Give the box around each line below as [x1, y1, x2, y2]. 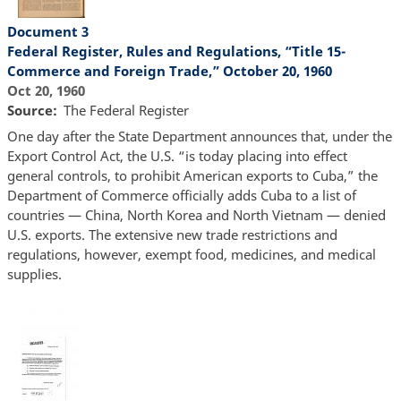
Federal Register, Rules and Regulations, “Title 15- [6, 41, 346, 60]
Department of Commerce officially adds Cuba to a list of [6, 186, 356, 205]
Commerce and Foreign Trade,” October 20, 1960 [6, 61, 332, 80]
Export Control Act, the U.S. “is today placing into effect [6, 147, 347, 166]
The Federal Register [64, 100, 189, 119]
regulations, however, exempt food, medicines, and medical [6, 245, 376, 264]
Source [6, 100, 53, 119]
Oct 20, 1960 [6, 81, 85, 99]
